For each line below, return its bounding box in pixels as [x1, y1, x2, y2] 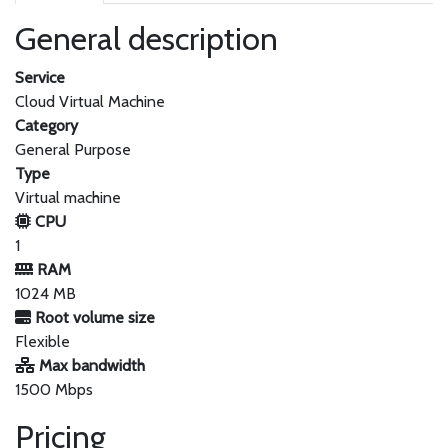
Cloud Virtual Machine [15, 92, 165, 111]
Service [15, 68, 65, 87]
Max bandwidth [35, 356, 145, 375]
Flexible [15, 332, 70, 351]
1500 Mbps [15, 380, 93, 399]
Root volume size [31, 308, 155, 327]
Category [15, 116, 78, 135]
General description [15, 19, 278, 58]
